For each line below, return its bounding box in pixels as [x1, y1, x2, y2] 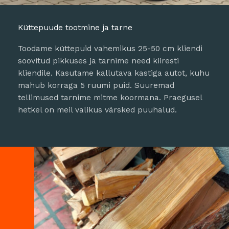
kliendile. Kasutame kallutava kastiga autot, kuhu [18, 68, 210, 78]
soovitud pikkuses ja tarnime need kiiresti [18, 56, 179, 65]
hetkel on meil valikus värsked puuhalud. [18, 105, 177, 114]
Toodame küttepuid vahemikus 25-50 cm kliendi [18, 44, 202, 53]
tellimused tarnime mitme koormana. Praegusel [18, 93, 202, 102]
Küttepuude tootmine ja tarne [18, 23, 132, 32]
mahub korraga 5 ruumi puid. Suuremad [18, 81, 174, 90]
